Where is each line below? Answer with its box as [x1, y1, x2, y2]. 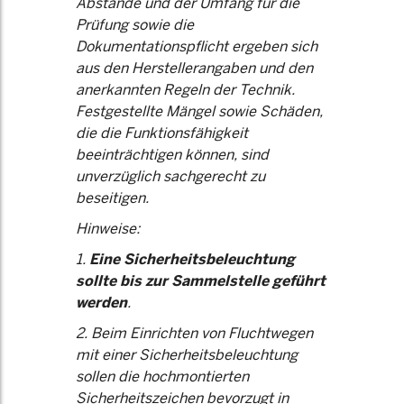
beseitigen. [76, 188, 149, 207]
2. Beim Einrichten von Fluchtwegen [76, 324, 313, 343]
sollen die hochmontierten [76, 367, 249, 386]
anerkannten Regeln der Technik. [76, 80, 295, 99]
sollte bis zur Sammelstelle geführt [76, 271, 326, 290]
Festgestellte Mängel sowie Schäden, [76, 102, 323, 121]
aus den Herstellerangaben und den [76, 59, 313, 78]
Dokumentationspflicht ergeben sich [76, 37, 317, 56]
